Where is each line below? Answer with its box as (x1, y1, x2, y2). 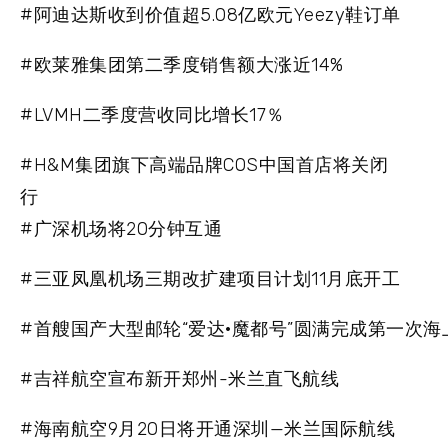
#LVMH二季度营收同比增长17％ (20, 104, 285, 127)
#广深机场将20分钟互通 (20, 218, 222, 241)
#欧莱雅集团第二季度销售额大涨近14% (20, 54, 344, 77)
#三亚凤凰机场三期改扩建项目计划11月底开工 (20, 268, 400, 291)
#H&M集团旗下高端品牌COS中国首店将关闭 (20, 154, 388, 177)
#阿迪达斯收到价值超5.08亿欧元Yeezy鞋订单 (20, 4, 401, 27)
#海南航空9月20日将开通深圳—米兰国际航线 (20, 418, 395, 441)
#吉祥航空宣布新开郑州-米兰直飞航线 (20, 368, 339, 391)
